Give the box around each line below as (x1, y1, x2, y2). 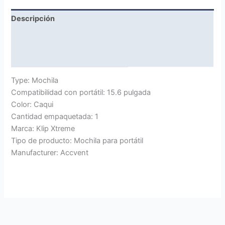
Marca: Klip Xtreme (11, 124, 75, 134)
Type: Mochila (11, 76, 59, 85)
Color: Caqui (11, 100, 54, 109)
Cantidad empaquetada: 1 (11, 112, 99, 122)
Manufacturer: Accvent (11, 148, 89, 158)
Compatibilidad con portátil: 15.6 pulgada (11, 88, 151, 97)
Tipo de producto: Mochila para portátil (11, 136, 144, 146)
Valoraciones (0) (11, 53, 71, 62)
